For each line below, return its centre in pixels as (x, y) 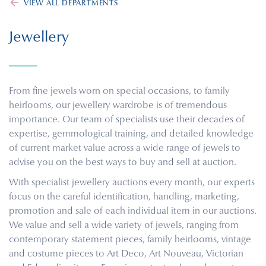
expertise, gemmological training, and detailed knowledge (131, 134)
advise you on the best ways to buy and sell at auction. (123, 163)
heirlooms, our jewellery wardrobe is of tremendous (118, 106)
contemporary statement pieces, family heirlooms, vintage (130, 240)
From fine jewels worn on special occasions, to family (119, 91)
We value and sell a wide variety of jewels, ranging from (124, 226)
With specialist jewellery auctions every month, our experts (132, 183)
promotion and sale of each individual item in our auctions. (133, 211)
